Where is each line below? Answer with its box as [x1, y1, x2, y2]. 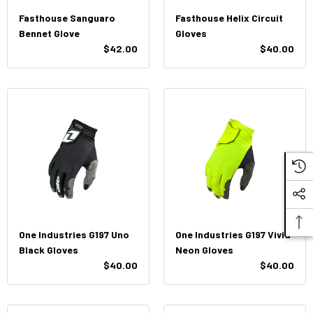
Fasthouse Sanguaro [19, 12, 115, 24]
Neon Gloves [175, 244, 233, 256]
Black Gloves [19, 244, 78, 256]
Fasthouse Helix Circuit [175, 12, 283, 24]
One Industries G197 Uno [19, 228, 129, 240]
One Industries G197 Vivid [175, 228, 291, 240]
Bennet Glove [19, 27, 80, 39]
